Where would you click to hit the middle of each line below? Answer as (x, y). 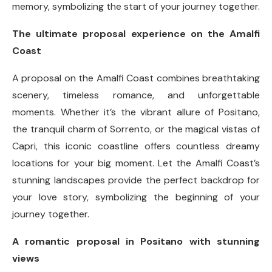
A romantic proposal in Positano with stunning (136, 241)
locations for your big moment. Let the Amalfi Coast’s (136, 163)
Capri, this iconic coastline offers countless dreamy (136, 146)
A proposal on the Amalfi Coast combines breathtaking (136, 78)
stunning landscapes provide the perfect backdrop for (136, 180)
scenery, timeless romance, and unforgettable (136, 95)
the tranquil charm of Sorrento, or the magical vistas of (136, 129)
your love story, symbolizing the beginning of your (136, 197)
